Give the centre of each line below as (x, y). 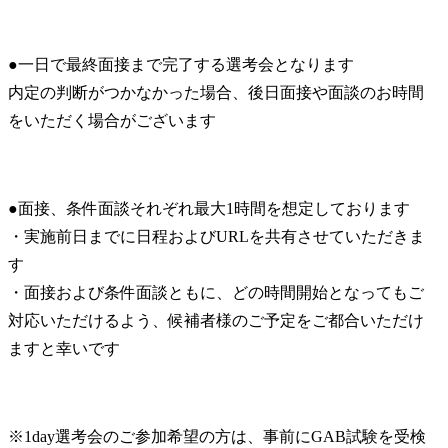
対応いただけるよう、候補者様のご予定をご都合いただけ (216, 320)
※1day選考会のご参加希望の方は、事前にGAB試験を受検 (217, 436)
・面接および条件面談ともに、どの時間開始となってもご (216, 292)
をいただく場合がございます (112, 120)
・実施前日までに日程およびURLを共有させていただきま (216, 236)
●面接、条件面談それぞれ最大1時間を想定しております (209, 208)
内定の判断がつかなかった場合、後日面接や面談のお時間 (216, 92)
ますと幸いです (64, 348)
